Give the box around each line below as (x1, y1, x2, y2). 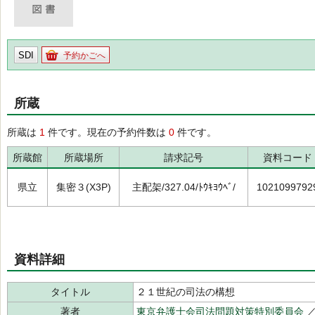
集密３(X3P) (56, 181, 111, 193)
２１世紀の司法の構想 (136, 286, 235, 297)
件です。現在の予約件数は (45, 127, 169, 138)
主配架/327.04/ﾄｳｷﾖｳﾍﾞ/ (131, 181, 236, 193)
